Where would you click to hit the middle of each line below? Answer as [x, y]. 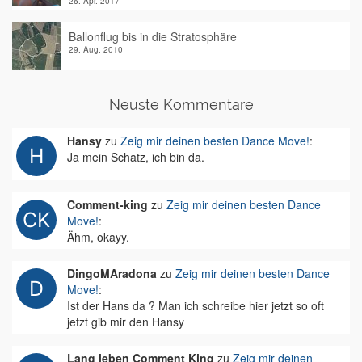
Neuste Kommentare [181, 105]
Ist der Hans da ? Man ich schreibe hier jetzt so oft [196, 305]
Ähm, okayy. [98, 237]
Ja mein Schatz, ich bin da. [136, 157]
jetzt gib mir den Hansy [126, 322]
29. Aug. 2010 [96, 49]
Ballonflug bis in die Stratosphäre [153, 36]
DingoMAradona [112, 273]
